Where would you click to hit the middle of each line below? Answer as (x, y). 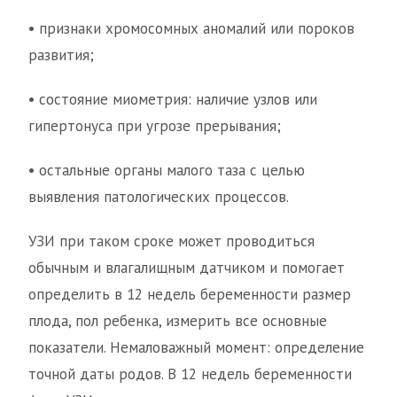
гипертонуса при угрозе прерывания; (155, 126)
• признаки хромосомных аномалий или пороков (191, 29)
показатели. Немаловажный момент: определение (196, 348)
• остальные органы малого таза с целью (167, 171)
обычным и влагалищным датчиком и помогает (187, 268)
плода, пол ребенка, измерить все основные (178, 321)
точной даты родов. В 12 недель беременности (190, 374)
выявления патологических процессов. (159, 197)
